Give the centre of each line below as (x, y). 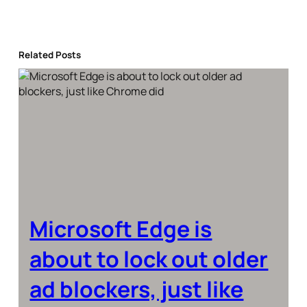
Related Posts (50, 55)
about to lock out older (149, 259)
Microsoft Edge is (121, 229)
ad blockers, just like (137, 289)
